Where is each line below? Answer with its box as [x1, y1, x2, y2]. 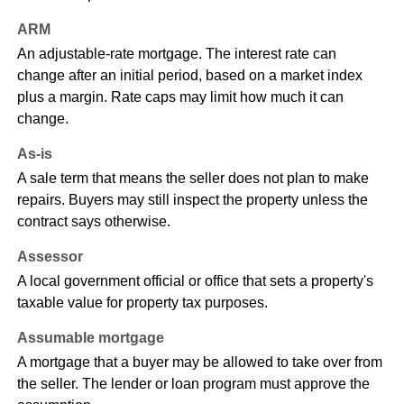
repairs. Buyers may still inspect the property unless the [16, 192, 368, 208]
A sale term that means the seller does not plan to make [16, 170, 369, 187]
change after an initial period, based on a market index [16, 68, 363, 84]
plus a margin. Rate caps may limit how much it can [16, 89, 344, 106]
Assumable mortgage [16, 330, 164, 346]
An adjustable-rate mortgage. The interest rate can [16, 46, 336, 62]
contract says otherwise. [16, 214, 170, 230]
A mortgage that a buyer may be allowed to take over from [16, 354, 382, 371]
